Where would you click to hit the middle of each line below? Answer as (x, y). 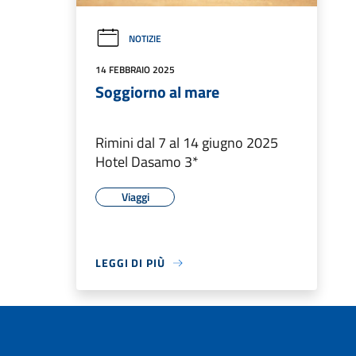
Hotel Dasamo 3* (147, 162)
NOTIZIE (145, 39)
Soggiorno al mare (157, 92)
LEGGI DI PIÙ (130, 263)
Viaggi (135, 197)
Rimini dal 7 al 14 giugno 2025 (187, 143)
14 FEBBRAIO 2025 (135, 70)
